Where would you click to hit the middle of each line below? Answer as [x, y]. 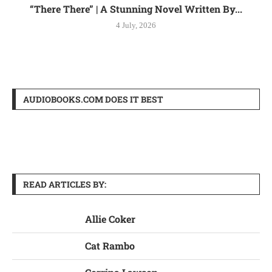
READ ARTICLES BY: [65, 184]
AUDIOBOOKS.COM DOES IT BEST [93, 99]
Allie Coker [110, 219]
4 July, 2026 [136, 25]
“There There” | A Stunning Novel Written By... [136, 8]
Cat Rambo [110, 245]
